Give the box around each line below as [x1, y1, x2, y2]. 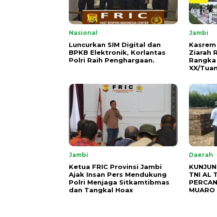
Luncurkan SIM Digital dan [69, 40, 161, 48]
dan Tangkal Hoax [69, 186, 133, 194]
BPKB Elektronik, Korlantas [69, 48, 166, 56]
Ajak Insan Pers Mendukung [69, 170, 167, 178]
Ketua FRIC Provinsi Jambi [69, 162, 162, 170]
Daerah [189, 151, 213, 158]
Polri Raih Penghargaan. [69, 56, 156, 64]
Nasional [69, 29, 97, 36]
